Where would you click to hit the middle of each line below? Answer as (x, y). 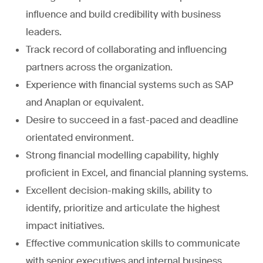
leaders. (44, 32)
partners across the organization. (99, 67)
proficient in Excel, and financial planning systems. (137, 173)
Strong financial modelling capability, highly (122, 155)
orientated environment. (80, 137)
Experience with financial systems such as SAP (129, 85)
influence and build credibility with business (123, 14)
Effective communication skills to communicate (133, 243)
